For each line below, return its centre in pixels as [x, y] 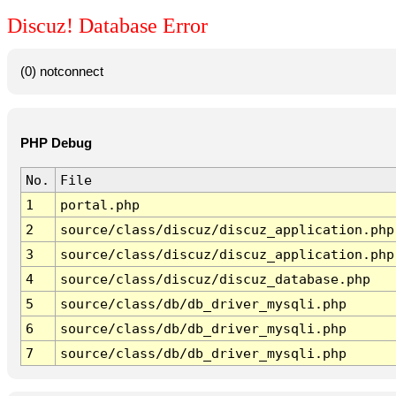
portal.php [99, 205]
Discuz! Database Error [107, 26]
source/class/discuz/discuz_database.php [215, 279]
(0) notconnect [61, 71]
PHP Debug [56, 144]
